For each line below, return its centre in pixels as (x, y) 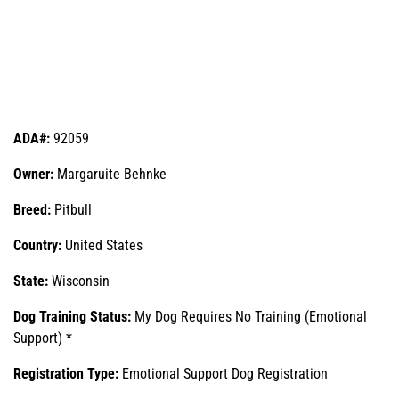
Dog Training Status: (74, 316)
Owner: (35, 174)
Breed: (32, 209)
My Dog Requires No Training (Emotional (251, 316)
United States (104, 245)
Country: (39, 245)
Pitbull (71, 209)
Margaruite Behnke (112, 174)
